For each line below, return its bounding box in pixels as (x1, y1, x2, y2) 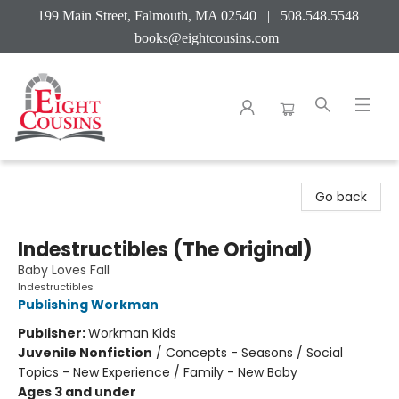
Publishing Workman (18, 296, 159, 313)
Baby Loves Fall (18, 261, 110, 279)
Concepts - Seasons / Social (166, 344, 343, 362)
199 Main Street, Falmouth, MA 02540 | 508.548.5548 (37, 8, 362, 23)
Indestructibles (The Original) (18, 236, 313, 264)
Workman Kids (88, 324, 176, 342)
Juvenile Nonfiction (18, 344, 152, 362)
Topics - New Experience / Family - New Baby (18, 363, 297, 381)
